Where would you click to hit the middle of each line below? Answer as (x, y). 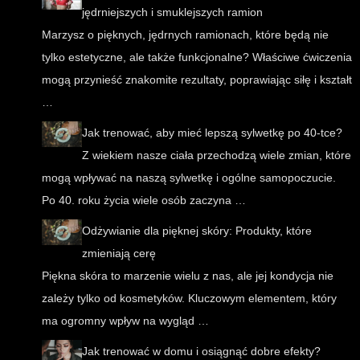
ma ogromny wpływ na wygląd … (125, 321)
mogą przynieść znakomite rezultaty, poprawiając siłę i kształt (197, 80)
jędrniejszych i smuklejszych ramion (172, 12)
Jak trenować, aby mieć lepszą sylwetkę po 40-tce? (212, 133)
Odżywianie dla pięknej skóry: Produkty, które (197, 231)
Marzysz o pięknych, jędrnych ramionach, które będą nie (185, 35)
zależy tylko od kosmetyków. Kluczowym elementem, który (189, 299)
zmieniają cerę (119, 254)
